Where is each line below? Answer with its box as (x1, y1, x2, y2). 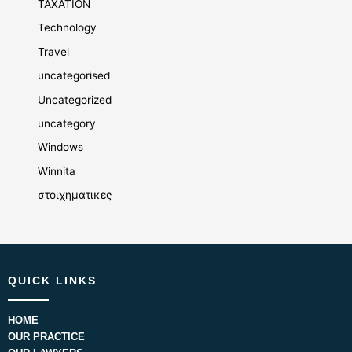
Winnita (38, 164, 76, 178)
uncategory (38, 117, 97, 130)
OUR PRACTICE (8, 331, 85, 343)
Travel (38, 45, 70, 58)
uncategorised (38, 69, 111, 82)
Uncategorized (38, 93, 112, 106)
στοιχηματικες (38, 189, 112, 202)
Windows (38, 141, 84, 154)
